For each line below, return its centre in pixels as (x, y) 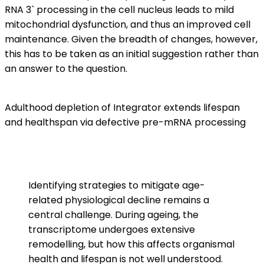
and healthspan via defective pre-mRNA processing (125, 122)
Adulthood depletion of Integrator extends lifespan (122, 108)
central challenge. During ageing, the (113, 215)
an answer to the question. (66, 69)
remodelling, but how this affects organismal (131, 244)
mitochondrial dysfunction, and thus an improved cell (128, 24)
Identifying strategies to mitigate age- (117, 185)
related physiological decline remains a (119, 200)
